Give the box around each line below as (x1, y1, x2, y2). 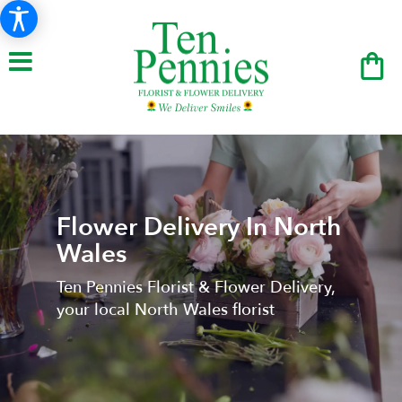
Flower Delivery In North (56, 209, 341, 244)
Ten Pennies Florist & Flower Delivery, (56, 275, 335, 299)
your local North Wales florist (56, 298, 275, 321)
